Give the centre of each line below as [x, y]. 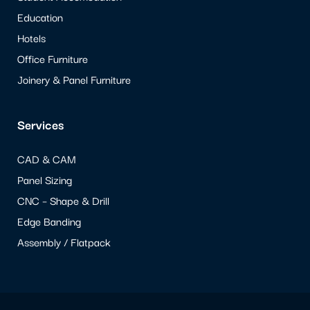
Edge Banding [49, 221]
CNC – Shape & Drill [63, 200]
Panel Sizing [45, 180]
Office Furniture [53, 58]
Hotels [31, 38]
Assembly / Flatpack [64, 242]
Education [40, 17]
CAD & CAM [47, 159]
